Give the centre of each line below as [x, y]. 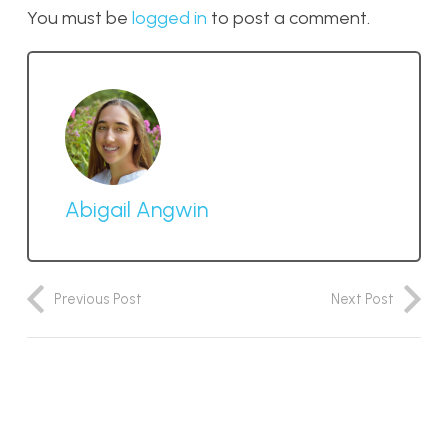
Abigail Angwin [136, 209]
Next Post [362, 299]
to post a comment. [288, 17]
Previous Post [98, 299]
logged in [169, 17]
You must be [79, 17]
